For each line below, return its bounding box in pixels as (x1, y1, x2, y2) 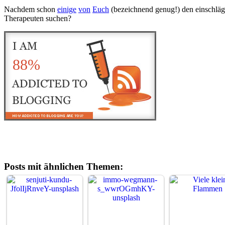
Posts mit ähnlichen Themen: (4, 161, 123, 172)
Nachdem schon (4, 5, 57, 14)
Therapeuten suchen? (4, 14, 71, 23)
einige (57, 5, 76, 14)
